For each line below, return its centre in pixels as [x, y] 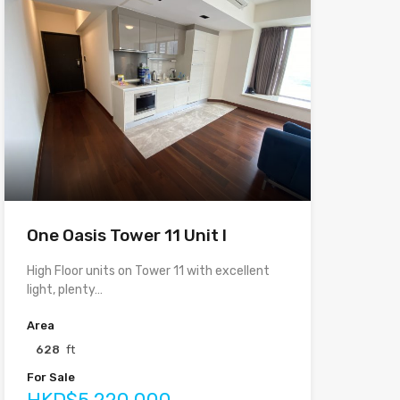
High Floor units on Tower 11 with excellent [148, 271]
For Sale [50, 378]
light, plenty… [64, 290]
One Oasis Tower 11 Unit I [126, 236]
